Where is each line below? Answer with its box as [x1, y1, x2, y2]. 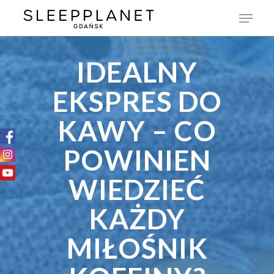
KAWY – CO [57, 114, 217, 148]
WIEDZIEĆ [68, 172, 206, 207]
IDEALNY [76, 55, 198, 89]
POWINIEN [63, 143, 211, 177]
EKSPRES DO [52, 84, 222, 119]
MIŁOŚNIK [66, 231, 208, 265]
